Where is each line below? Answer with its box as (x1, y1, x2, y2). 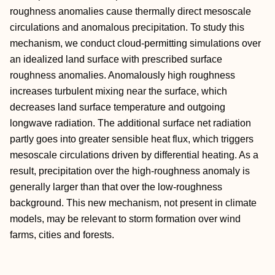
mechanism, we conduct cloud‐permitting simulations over (10, 38, 261, 48)
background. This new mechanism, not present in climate (10, 198, 257, 208)
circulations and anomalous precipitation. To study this (10, 22, 244, 33)
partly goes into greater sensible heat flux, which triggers (10, 134, 254, 144)
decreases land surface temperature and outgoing (10, 102, 225, 112)
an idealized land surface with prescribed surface (10, 54, 222, 64)
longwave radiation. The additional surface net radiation (10, 118, 251, 128)
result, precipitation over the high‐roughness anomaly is (10, 166, 250, 176)
